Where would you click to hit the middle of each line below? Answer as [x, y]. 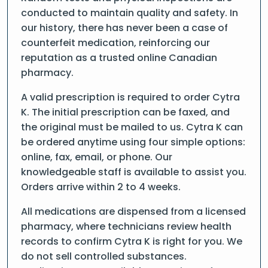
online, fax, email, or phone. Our [97, 157]
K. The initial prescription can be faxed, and [125, 112]
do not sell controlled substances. [104, 256]
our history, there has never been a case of [124, 28]
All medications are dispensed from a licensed [133, 211]
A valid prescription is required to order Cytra [130, 97]
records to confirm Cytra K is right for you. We [132, 241]
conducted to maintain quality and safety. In [130, 13]
